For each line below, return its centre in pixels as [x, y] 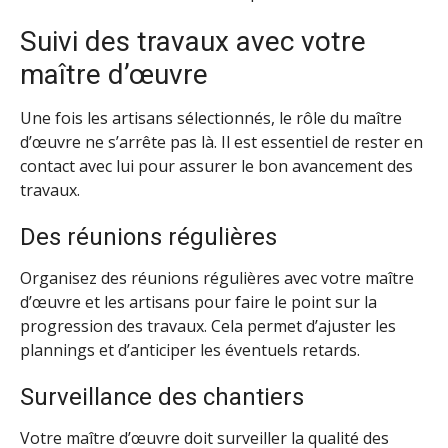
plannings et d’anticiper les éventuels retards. [190, 349]
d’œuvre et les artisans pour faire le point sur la [198, 301]
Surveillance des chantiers [162, 396]
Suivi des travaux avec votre [193, 42]
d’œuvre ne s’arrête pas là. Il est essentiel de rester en [221, 142]
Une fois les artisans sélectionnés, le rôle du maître [211, 118]
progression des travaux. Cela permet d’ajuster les [208, 325]
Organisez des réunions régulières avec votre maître [217, 277]
